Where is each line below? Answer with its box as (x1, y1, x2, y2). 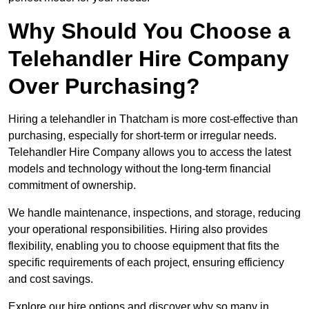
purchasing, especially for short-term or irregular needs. (8, 130, 277, 142)
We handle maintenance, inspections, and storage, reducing (8, 207, 301, 219)
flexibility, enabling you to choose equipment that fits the (8, 240, 279, 252)
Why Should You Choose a (8, 19, 290, 44)
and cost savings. (8, 273, 93, 286)
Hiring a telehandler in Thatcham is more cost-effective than (8, 113, 298, 126)
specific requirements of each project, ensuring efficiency (8, 257, 284, 269)
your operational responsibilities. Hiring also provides (8, 223, 268, 236)
